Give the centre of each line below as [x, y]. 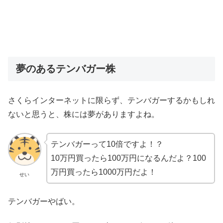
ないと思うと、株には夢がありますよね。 [84, 114]
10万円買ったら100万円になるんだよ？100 [128, 158]
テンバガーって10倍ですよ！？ [107, 144]
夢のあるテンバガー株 [66, 69]
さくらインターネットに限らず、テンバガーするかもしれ [111, 101]
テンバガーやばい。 [44, 201]
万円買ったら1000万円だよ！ [103, 172]
